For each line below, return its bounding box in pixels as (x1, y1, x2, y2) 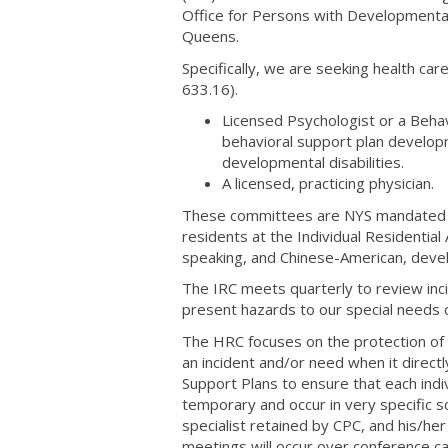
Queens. (182, 26, 239, 46)
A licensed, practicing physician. (222, 173, 434, 193)
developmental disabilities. (222, 152, 404, 172)
